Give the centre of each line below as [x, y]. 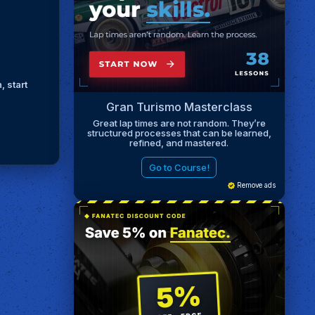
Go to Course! [179, 167]
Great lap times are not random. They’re [179, 123]
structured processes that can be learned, [179, 133]
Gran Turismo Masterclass [179, 107]
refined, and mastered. [179, 142]
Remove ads [255, 186]
